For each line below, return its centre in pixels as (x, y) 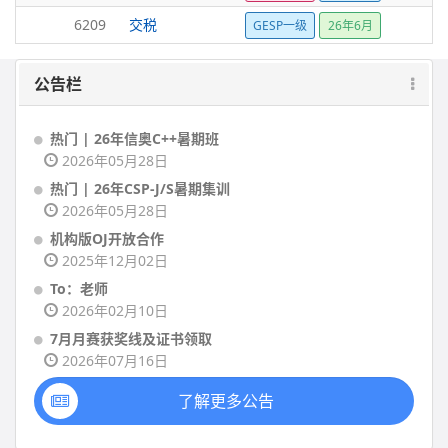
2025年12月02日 (113, 260)
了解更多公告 (226, 401)
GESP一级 (280, 25)
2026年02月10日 (113, 310)
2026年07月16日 (113, 360)
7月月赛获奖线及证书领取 (131, 338)
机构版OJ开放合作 (107, 238)
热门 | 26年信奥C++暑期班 (134, 138)
